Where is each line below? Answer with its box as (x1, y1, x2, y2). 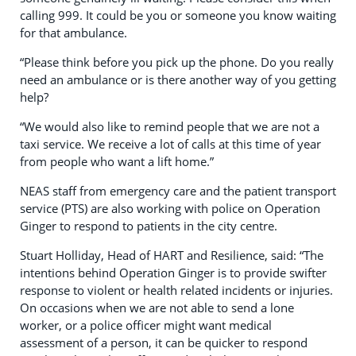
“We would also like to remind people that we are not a (20, 118, 319, 135)
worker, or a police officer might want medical (20, 317, 272, 334)
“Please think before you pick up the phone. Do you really (20, 54, 334, 71)
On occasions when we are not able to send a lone (20, 300, 294, 316)
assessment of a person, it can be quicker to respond (20, 335, 308, 351)
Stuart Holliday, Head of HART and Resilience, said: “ (20, 247, 304, 264)
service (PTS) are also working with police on (20, 200, 265, 217)
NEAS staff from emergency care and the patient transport (20, 183, 336, 199)
